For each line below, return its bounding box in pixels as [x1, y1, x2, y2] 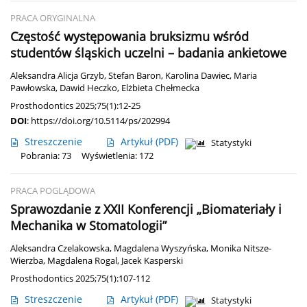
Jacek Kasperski [121, 255, 183, 267]
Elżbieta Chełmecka [121, 82, 199, 95]
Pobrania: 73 [21, 150, 71, 162]
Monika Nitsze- [210, 243, 271, 255]
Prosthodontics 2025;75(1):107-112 [10, 272, 150, 285]
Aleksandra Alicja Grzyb [10, 70, 104, 82]
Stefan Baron [108, 70, 161, 82]
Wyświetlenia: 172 [82, 150, 153, 162]
